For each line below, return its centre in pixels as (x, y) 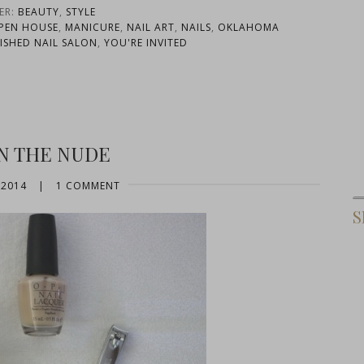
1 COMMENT (88, 185)
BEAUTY (39, 11)
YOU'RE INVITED (146, 42)
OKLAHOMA (248, 27)
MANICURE (92, 27)
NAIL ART (150, 27)
